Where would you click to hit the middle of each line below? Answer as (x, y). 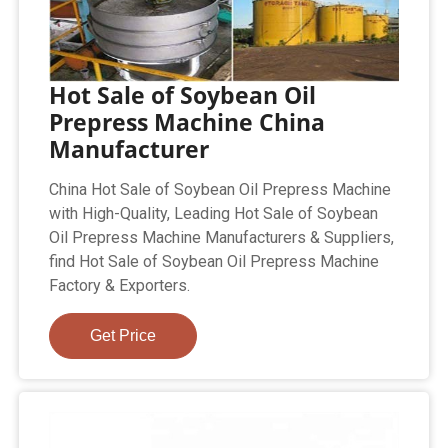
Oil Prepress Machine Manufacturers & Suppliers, (222, 238)
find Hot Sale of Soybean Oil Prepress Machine (214, 262)
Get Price (123, 336)
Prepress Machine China (187, 122)
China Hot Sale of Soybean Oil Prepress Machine (220, 190)
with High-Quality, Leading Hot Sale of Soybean (214, 214)
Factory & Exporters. (120, 286)
